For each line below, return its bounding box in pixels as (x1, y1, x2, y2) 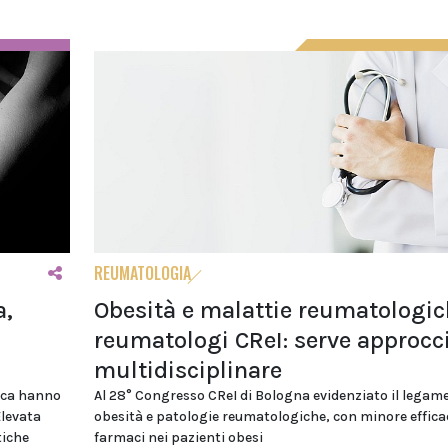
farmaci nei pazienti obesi (93, 428, 263, 446)
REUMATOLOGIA (93, 260, 191, 285)
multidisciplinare (93, 355, 282, 384)
